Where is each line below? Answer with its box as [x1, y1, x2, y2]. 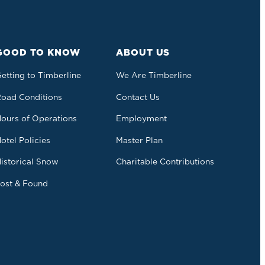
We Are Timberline [116, 69, 192, 81]
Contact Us [116, 91, 160, 102]
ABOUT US [116, 46, 170, 59]
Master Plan [116, 134, 163, 146]
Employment [116, 112, 167, 124]
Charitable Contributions [116, 156, 214, 167]
